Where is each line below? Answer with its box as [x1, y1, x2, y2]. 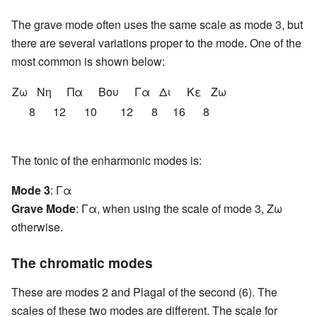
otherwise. [11, 218, 63, 235]
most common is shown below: [11, 52, 165, 69]
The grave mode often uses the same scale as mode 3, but [11, 16, 303, 33]
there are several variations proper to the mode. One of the [11, 34, 301, 51]
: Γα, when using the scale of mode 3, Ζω [76, 200, 282, 217]
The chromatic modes [11, 252, 153, 272]
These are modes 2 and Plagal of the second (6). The [11, 283, 277, 300]
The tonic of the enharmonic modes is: [11, 151, 202, 168]
